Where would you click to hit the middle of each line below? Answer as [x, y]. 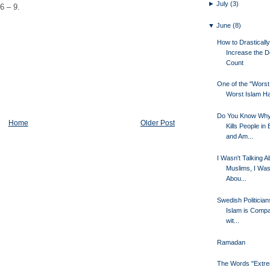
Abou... [236, 178]
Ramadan [231, 242]
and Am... [239, 137]
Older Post [158, 123]
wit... [232, 220]
